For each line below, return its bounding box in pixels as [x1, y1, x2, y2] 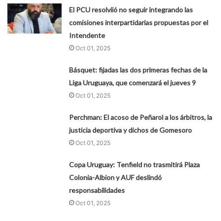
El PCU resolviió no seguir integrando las [69, 5, 193, 14]
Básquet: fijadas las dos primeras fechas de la [69, 65, 208, 74]
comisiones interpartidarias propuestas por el [69, 18, 209, 27]
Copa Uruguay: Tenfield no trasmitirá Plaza [69, 160, 200, 169]
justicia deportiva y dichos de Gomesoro [69, 125, 192, 134]
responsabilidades [69, 185, 125, 194]
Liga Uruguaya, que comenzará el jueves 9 [69, 78, 196, 87]
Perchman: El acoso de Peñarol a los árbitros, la [69, 112, 213, 121]
